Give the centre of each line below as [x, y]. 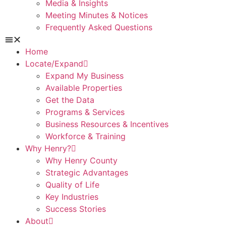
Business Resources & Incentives [107, 124]
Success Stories [75, 209]
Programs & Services [85, 112]
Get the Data [70, 100]
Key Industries [72, 197]
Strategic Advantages [87, 173]
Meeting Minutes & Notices [96, 15]
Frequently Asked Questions [99, 27]
